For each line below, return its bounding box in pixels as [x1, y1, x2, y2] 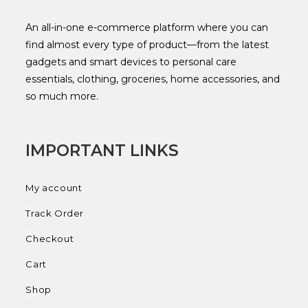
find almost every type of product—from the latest [25, 38, 269, 51]
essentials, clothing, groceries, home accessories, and [25, 72, 280, 85]
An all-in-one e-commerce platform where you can [25, 21, 269, 34]
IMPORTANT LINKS [25, 140, 179, 160]
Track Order [25, 207, 85, 219]
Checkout [25, 232, 74, 244]
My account [25, 181, 82, 193]
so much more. [25, 89, 99, 102]
